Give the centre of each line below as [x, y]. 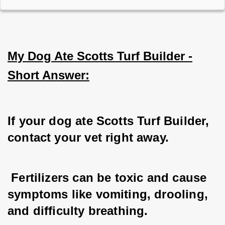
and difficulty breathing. [78, 211]
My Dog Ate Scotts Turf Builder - [100, 56]
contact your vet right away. [88, 138]
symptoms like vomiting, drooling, [110, 194]
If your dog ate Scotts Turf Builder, [110, 121]
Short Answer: [48, 75]
